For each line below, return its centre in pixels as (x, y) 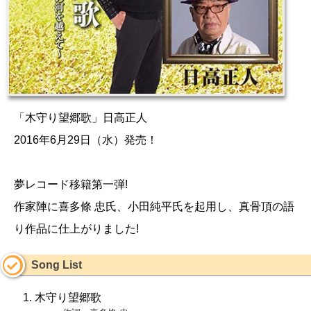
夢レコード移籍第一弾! (71, 184)
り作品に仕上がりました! (76, 228)
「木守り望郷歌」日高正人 (81, 117)
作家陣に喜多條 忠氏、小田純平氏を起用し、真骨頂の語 (154, 206)
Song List (57, 265)
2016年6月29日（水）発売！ (86, 140)
